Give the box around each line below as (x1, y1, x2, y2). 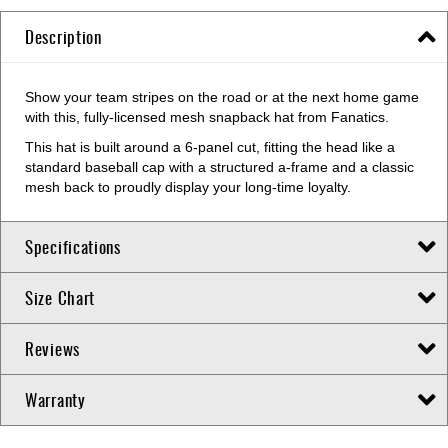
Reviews (25, 336, 80, 361)
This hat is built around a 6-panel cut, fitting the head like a (25, 139, 395, 155)
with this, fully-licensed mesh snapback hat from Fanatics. (25, 109, 389, 125)
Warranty (25, 387, 86, 412)
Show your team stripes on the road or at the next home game (25, 89, 419, 105)
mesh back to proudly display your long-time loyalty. (25, 179, 351, 195)
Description (25, 24, 102, 49)
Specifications (25, 234, 121, 259)
